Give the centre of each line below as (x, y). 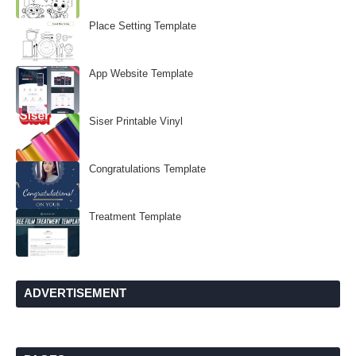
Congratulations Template (147, 169)
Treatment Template (135, 217)
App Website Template (141, 74)
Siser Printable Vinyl (136, 121)
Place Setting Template (143, 26)
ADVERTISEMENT (75, 293)
